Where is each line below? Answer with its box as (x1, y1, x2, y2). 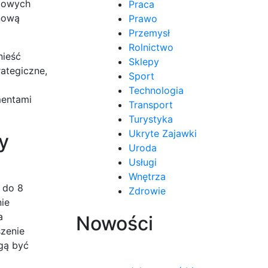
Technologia (129, 84, 184, 96)
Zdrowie (129, 184, 166, 197)
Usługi (129, 156, 157, 168)
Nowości (76, 211, 153, 235)
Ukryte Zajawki (129, 127, 197, 139)
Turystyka (129, 112, 173, 125)
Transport (129, 98, 173, 111)
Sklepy (129, 55, 159, 68)
